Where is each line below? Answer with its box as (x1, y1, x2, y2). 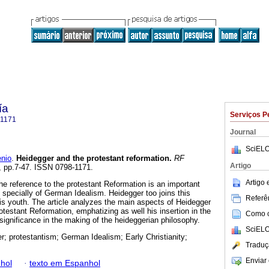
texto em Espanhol (29, 258, 100, 268)
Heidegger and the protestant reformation (16, 154, 169, 163)
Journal (230, 128, 256, 136)
